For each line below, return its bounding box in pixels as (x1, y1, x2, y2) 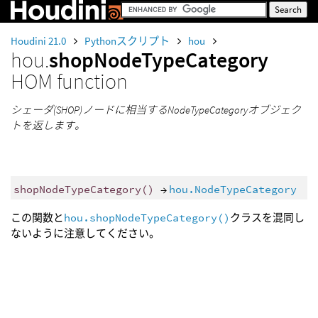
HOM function (11, 67, 128, 94)
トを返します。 (11, 119, 85, 132)
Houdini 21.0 (11, 34, 68, 48)
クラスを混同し (230, 211, 305, 225)
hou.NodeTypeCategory (168, 182, 297, 196)
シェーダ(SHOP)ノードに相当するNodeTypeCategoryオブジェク (11, 103, 301, 116)
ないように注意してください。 (11, 226, 160, 241)
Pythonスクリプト (84, 34, 172, 48)
